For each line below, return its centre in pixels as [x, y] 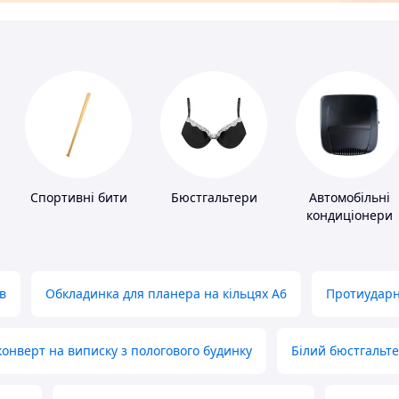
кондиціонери [349, 216]
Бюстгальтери [214, 198]
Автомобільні [349, 198]
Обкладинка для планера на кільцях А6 [166, 294]
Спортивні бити [78, 198]
